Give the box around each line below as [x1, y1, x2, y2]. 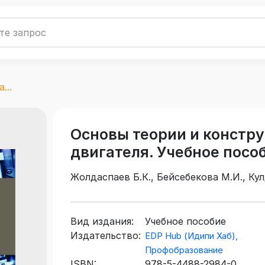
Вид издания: [70, 215, 134, 228]
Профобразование [145, 244, 223, 256]
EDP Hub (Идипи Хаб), [145, 230, 238, 242]
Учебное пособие [145, 215, 226, 228]
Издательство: [70, 230, 141, 242]
